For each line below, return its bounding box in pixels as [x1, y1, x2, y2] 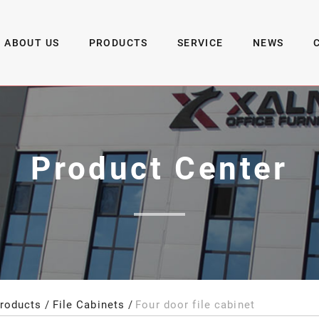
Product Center [31, 150, 288, 188]
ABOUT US [4, 37, 60, 49]
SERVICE [177, 37, 224, 49]
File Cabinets [52, 298, 125, 312]
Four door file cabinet [135, 298, 255, 312]
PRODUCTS [88, 37, 148, 49]
